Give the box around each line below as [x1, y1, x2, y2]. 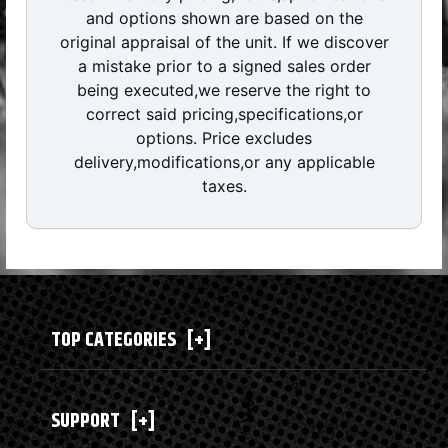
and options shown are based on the [85, 7, 363, 28]
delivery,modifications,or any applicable [73, 151, 375, 172]
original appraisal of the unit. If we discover [59, 31, 389, 52]
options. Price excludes [136, 127, 312, 148]
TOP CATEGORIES [51, 324, 176, 356]
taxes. [201, 175, 247, 196]
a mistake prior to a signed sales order [77, 55, 371, 76]
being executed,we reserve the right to [77, 79, 371, 100]
